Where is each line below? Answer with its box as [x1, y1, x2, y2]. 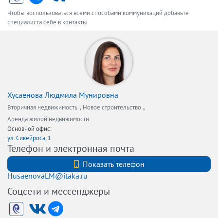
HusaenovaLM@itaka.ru [7, 171, 88, 181]
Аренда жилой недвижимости [7, 115, 89, 123]
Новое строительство [83, 103, 141, 111]
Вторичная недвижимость [7, 103, 77, 111]
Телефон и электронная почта [7, 142, 134, 155]
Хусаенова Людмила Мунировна [7, 90, 118, 100]
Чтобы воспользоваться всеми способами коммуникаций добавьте [7, 9, 189, 17]
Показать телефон [82, 159, 145, 169]
